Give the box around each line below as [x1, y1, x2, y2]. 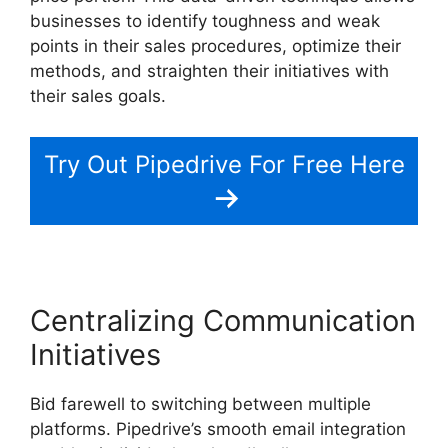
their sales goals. [30, 85, 166, 106]
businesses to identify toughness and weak [30, 10, 380, 31]
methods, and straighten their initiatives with [30, 60, 389, 81]
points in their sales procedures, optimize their [30, 35, 401, 56]
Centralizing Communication [30, 303, 416, 339]
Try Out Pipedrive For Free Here [43, 150, 405, 180]
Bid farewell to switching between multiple [30, 394, 371, 415]
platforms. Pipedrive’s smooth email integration [30, 419, 406, 440]
